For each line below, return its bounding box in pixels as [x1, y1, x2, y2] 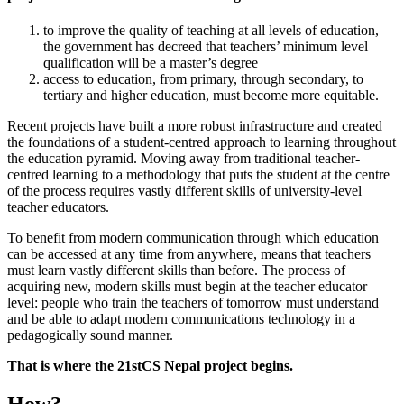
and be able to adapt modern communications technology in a [7, 311, 355, 327]
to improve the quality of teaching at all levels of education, [43, 23, 379, 39]
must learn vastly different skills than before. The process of [7, 262, 345, 279]
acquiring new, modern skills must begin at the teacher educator [7, 279, 367, 295]
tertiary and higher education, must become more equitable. [43, 87, 379, 104]
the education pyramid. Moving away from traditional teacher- [7, 151, 360, 167]
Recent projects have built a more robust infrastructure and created [7, 118, 382, 134]
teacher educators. [7, 199, 109, 216]
